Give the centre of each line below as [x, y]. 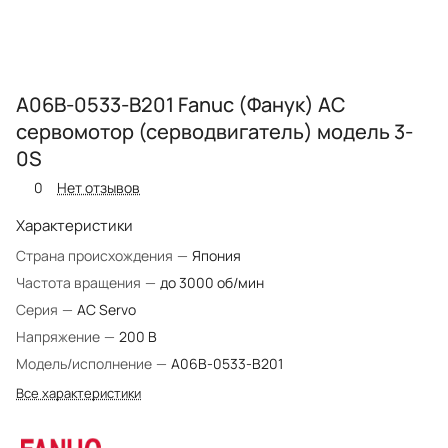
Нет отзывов [98, 188]
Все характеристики [78, 393]
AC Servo [106, 310]
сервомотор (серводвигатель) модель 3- [214, 132]
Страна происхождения [96, 256]
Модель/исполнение [85, 364]
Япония [216, 256]
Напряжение [59, 337]
